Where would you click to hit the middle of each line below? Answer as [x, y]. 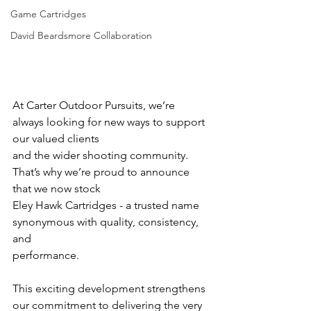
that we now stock [57, 189]
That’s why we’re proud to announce [102, 172]
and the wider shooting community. [102, 155]
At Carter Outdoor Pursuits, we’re [95, 106]
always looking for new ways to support [110, 122]
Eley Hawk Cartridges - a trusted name [107, 205]
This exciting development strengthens [110, 289]
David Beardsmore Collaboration [81, 35]
